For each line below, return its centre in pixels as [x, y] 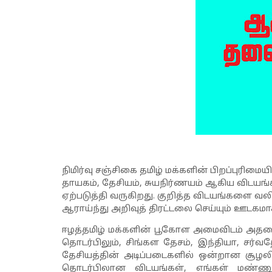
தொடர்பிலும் [90, 243]
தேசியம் [121, 184]
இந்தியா [217, 243]
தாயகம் [80, 184]
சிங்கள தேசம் [158, 243]
